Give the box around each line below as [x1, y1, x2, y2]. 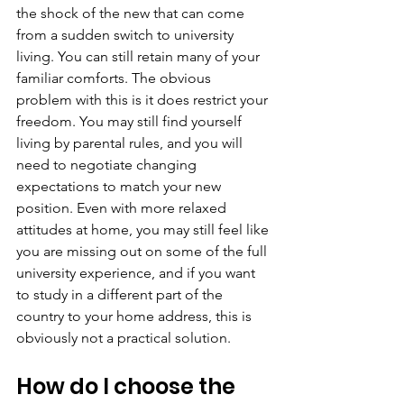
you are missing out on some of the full [16, 243, 271, 260]
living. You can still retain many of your [16, 48, 263, 65]
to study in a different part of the [16, 286, 226, 303]
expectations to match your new [16, 178, 225, 195]
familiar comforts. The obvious [16, 69, 215, 87]
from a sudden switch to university [16, 26, 237, 43]
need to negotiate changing [16, 156, 200, 173]
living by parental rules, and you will [16, 134, 246, 151]
